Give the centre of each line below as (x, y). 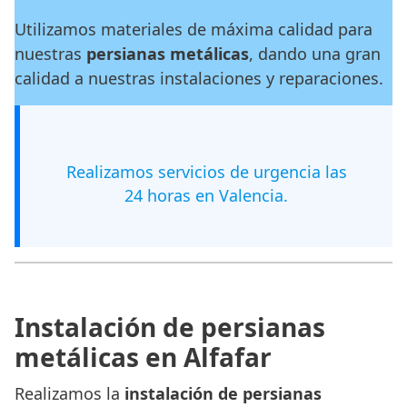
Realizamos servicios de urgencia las (206, 172)
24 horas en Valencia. (206, 196)
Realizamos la (69, 394)
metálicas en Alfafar (143, 357)
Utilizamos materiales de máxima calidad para (194, 30)
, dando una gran (315, 54)
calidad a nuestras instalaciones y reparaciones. (199, 79)
